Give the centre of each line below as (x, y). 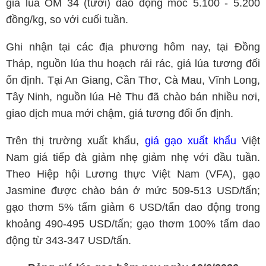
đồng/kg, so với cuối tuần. (67, 19)
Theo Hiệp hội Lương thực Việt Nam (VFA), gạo (133, 174)
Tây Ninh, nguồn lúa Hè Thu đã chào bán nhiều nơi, (133, 96)
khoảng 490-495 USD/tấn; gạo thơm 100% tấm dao (133, 224)
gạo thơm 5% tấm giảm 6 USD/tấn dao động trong (133, 207)
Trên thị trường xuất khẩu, (75, 140)
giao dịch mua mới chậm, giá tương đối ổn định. (120, 113)
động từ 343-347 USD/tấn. (69, 240)
